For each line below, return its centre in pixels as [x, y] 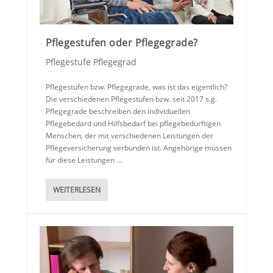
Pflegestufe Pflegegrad [91, 62]
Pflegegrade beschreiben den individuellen [118, 112]
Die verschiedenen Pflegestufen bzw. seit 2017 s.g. [131, 99]
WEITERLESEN [76, 190]
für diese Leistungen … [83, 160]
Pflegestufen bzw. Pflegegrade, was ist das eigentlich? [136, 87]
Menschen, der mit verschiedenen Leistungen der [129, 136]
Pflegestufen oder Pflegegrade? [122, 43]
